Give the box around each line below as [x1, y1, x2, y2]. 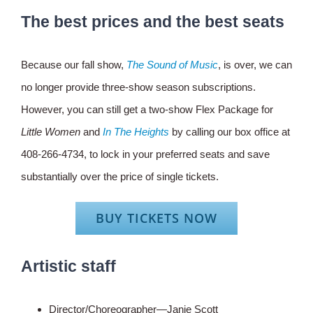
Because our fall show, [21, 58, 126, 71]
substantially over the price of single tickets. [21, 170, 219, 182]
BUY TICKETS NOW [96, 209, 217, 226]
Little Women [21, 125, 80, 138]
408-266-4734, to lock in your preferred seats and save [21, 147, 270, 160]
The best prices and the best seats [21, 12, 284, 31]
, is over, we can [218, 58, 292, 71]
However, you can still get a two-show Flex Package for [21, 103, 273, 115]
